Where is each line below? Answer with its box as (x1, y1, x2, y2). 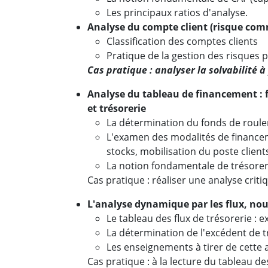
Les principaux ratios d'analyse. (106, 6, 248, 19)
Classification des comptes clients (106, 35, 258, 48)
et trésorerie (87, 102, 146, 115)
